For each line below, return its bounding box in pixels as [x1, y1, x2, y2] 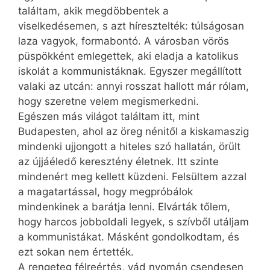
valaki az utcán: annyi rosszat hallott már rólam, [18, 80, 249, 93]
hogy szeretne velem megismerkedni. [18, 95, 199, 108]
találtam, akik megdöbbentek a [18, 5, 169, 17]
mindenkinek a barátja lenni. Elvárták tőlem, [18, 201, 230, 213]
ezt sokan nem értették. [18, 246, 134, 259]
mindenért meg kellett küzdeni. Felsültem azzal [18, 171, 246, 183]
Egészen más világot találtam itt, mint [18, 110, 199, 123]
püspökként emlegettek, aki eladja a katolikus [18, 50, 239, 63]
